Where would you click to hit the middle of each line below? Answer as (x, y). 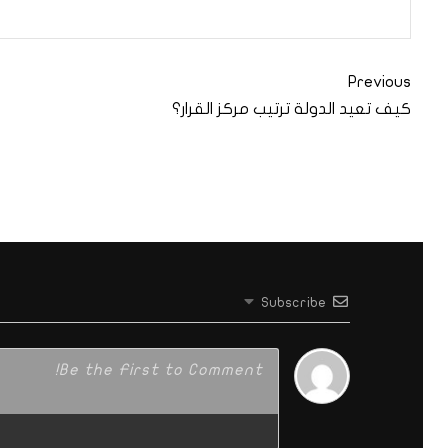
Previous (379, 81)
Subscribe (294, 302)
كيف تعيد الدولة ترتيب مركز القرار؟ (291, 108)
